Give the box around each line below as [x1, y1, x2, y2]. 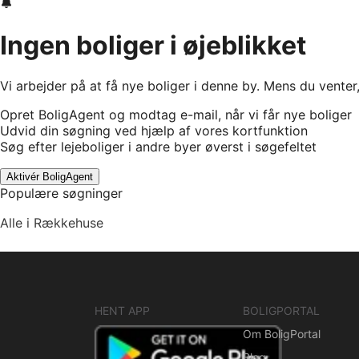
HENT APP [95, 304, 150, 318]
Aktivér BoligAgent [6, 171, 93, 184]
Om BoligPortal [242, 327, 321, 341]
